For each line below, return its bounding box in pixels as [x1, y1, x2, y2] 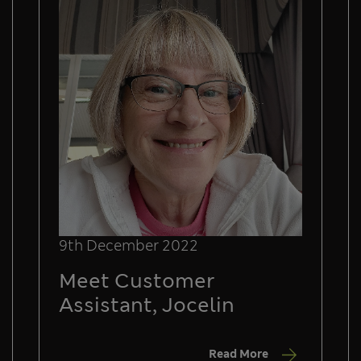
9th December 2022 [59, 235, 198, 255]
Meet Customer [59, 267, 215, 294]
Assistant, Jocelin [59, 291, 234, 318]
